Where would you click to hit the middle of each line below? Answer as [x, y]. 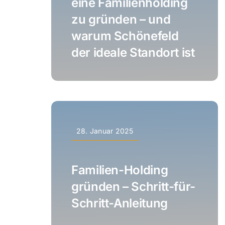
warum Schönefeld [125, 36]
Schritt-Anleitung [119, 203]
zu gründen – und [121, 19]
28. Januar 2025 [105, 131]
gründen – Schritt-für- [133, 186]
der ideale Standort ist [133, 52]
